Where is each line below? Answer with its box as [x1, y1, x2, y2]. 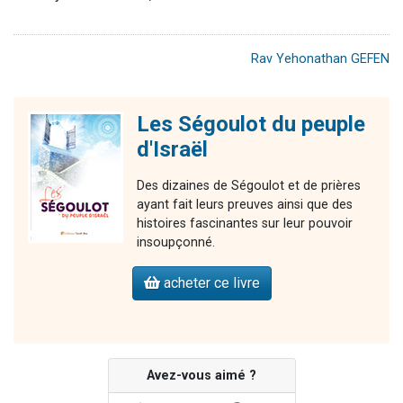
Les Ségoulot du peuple [137, 112, 365, 138]
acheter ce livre [159, 274, 260, 292]
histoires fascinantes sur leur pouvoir [137, 216, 353, 232]
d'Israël [137, 137, 208, 163]
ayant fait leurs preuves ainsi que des [137, 197, 353, 213]
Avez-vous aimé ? [147, 368, 256, 384]
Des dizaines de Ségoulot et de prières [137, 178, 361, 194]
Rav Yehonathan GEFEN [251, 51, 390, 67]
